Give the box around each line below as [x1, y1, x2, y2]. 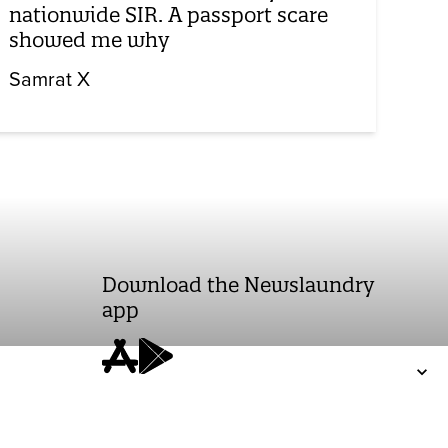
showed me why [9, 26, 171, 52]
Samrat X [9, 67, 91, 92]
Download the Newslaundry [101, 271, 375, 297]
